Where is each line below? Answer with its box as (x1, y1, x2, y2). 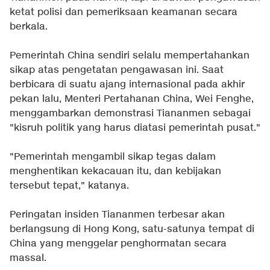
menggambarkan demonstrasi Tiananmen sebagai (10, 107, 251, 121)
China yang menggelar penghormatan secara (10, 237, 227, 251)
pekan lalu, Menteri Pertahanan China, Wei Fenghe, (10, 93, 254, 106)
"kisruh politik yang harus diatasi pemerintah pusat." (10, 122, 260, 135)
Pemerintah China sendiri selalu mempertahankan (10, 49, 250, 63)
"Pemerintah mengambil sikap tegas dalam (10, 151, 216, 164)
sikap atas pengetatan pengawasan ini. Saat (10, 64, 224, 77)
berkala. (10, 20, 48, 34)
